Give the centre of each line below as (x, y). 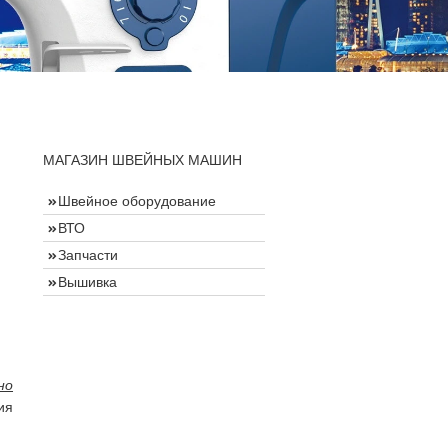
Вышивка (87, 281)
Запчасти (88, 254)
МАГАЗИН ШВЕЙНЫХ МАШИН (142, 159)
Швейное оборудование (137, 200)
